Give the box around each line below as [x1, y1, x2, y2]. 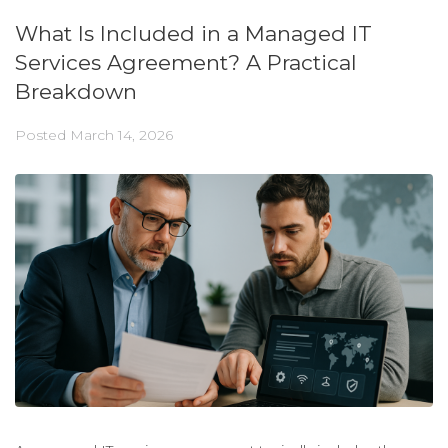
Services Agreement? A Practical [15, 50, 357, 76]
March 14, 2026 [70, 126, 173, 145]
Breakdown [15, 79, 137, 105]
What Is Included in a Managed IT [15, 21, 372, 47]
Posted [15, 126, 70, 145]
